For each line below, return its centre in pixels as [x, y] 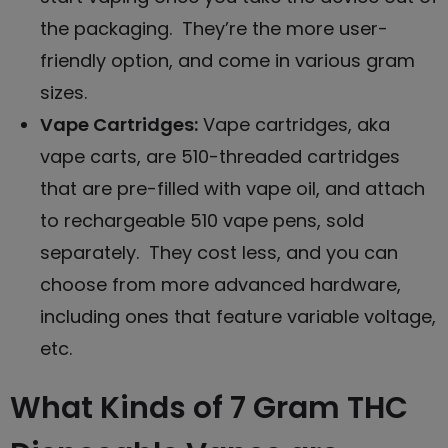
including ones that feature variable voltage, [238, 316]
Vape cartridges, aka [294, 124]
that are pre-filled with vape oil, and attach [232, 188]
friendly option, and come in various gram [227, 60]
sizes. [63, 92]
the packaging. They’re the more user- [214, 28]
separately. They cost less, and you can [219, 252]
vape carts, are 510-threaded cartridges [220, 156]
